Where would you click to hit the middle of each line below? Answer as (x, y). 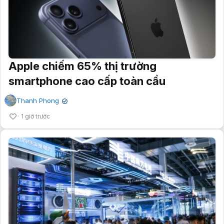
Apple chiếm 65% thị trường (82, 66)
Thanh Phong (38, 101)
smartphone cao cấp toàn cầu (87, 81)
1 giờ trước (35, 116)
